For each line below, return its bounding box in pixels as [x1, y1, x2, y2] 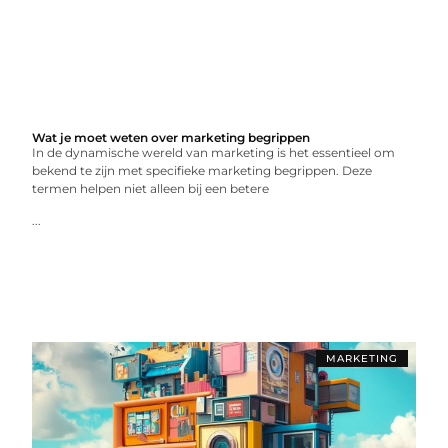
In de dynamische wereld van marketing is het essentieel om [32, 145, 396, 160]
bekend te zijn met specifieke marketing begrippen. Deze [32, 163, 373, 178]
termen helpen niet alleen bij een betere [32, 181, 270, 196]
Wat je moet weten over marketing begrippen [32, 130, 311, 145]
